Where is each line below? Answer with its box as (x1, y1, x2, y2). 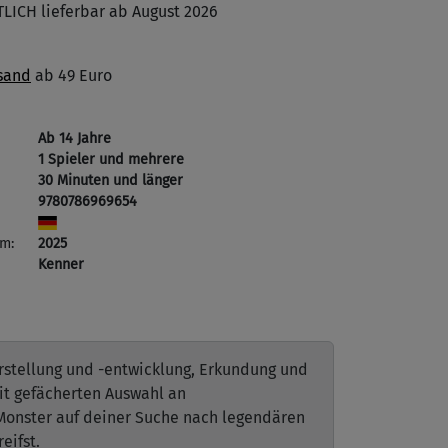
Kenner (38, 256, 84, 273)
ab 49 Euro (31, 66, 112, 85)
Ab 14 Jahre (38, 130, 111, 147)
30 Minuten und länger (38, 172, 183, 189)
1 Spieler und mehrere (38, 151, 184, 168)
